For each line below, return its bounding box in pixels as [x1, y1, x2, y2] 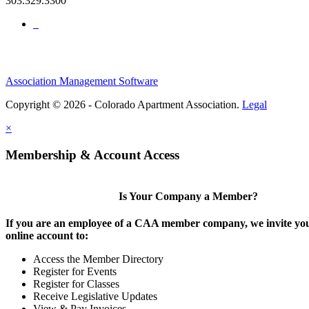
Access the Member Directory [33, 253, 163, 266]
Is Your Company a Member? [118, 190, 258, 203]
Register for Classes [33, 278, 119, 290]
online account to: [6, 230, 88, 242]
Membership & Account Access [6, 148, 179, 163]
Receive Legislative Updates [33, 290, 157, 303]
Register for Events [33, 266, 117, 278]
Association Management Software [6, 75, 158, 88]
